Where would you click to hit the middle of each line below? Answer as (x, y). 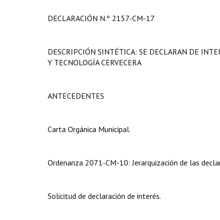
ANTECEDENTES (76, 96)
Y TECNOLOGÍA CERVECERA (95, 62)
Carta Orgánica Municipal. (89, 129)
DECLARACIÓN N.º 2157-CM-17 (101, 18)
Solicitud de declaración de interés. (104, 196)
